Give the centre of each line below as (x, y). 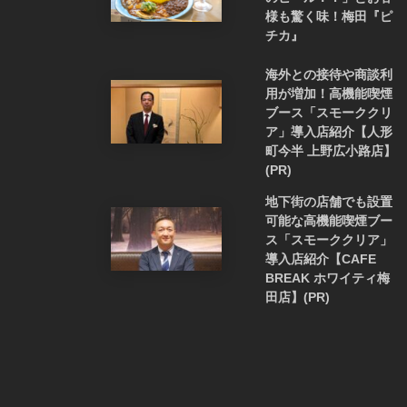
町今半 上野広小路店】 (331, 151)
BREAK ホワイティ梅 (328, 278)
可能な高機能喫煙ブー (329, 221)
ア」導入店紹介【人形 (329, 132)
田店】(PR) (298, 298)
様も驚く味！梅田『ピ (329, 17)
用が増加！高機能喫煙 (329, 94)
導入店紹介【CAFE (321, 259)
